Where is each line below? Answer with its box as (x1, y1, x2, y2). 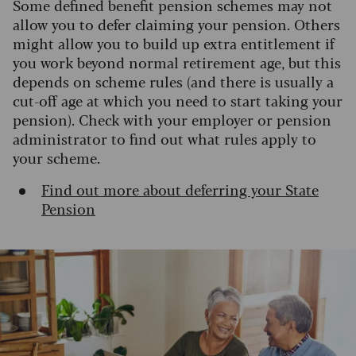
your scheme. (13, 146, 108, 168)
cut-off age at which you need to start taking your (13, 89, 342, 110)
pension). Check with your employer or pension (13, 108, 331, 130)
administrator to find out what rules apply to (13, 127, 316, 149)
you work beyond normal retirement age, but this (13, 51, 341, 72)
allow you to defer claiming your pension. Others (13, 13, 340, 34)
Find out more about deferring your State (41, 178, 319, 199)
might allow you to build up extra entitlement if (13, 32, 335, 53)
